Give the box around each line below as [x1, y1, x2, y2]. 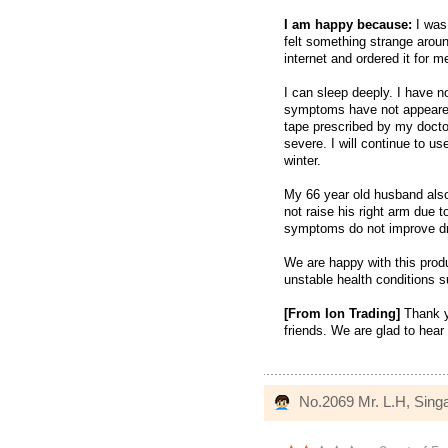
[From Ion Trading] [284, 306, 400, 322]
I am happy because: [284, 17, 412, 33]
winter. [284, 153, 321, 169]
